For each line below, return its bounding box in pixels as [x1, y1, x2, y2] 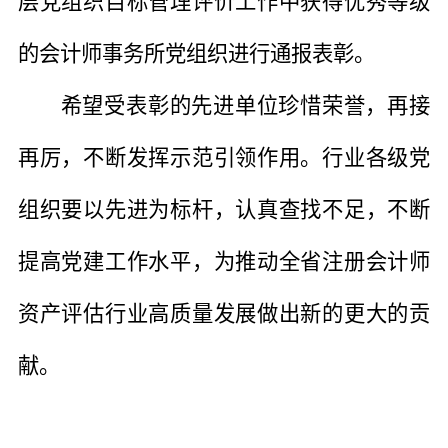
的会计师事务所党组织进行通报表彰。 [18, 42, 375, 66]
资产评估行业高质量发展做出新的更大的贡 [18, 302, 430, 326]
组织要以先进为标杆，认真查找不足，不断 [18, 198, 430, 222]
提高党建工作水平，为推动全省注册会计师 [18, 250, 430, 274]
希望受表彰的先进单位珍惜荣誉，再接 [60, 94, 430, 118]
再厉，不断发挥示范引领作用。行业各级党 [18, 146, 430, 170]
